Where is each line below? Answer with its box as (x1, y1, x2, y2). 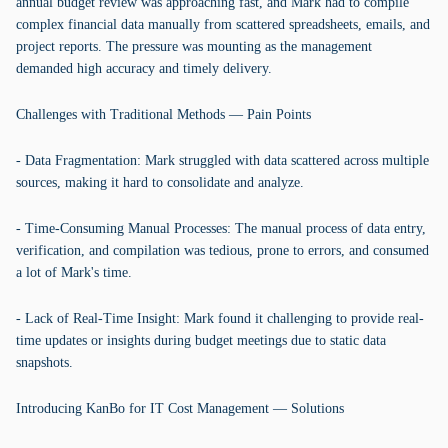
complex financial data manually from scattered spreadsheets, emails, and (16, 17, 430, 32)
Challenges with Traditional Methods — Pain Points (16, 107, 311, 122)
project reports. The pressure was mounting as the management (16, 39, 372, 54)
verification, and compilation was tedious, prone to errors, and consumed (16, 243, 429, 258)
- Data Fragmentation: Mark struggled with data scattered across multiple (16, 153, 429, 168)
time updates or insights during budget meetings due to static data (16, 333, 386, 348)
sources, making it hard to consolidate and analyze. (16, 175, 304, 190)
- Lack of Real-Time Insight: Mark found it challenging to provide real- (16, 311, 424, 326)
